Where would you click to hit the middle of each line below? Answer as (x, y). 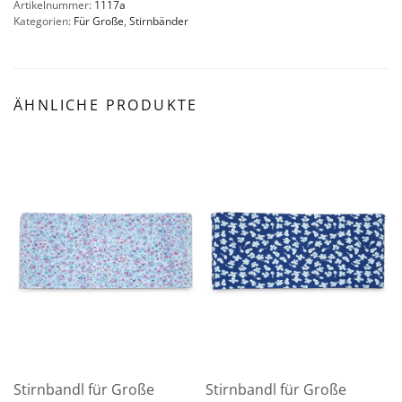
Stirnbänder (159, 21)
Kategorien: (44, 21)
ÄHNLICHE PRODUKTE (106, 105)
